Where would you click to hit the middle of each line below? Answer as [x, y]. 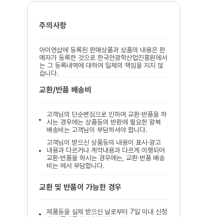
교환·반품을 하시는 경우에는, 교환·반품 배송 [105, 158]
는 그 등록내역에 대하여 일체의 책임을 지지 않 [101, 65]
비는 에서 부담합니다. [75, 166]
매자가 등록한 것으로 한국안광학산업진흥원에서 [103, 58]
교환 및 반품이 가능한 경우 [80, 187]
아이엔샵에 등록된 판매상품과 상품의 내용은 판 [102, 50]
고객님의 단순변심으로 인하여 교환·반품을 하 [106, 114]
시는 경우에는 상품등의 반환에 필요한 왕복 [103, 122]
